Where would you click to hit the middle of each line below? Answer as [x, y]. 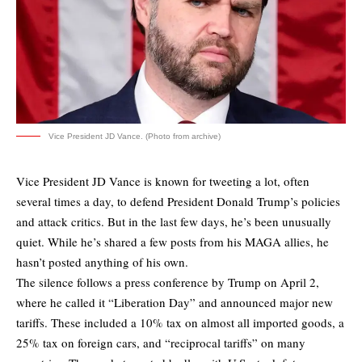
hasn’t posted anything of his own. [102, 262]
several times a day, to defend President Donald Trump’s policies [178, 202]
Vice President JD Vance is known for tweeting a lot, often [163, 181]
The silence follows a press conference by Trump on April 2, [168, 282]
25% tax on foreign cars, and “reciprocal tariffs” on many [161, 343]
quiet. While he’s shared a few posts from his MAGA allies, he [173, 242]
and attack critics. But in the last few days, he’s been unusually [174, 222]
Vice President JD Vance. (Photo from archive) [135, 137]
